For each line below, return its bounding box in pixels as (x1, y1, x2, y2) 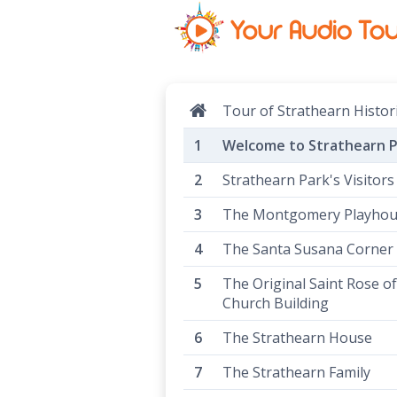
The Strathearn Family (222, 362, 370, 382)
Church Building (222, 293, 329, 313)
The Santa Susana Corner (222, 239, 393, 259)
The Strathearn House (222, 328, 372, 347)
